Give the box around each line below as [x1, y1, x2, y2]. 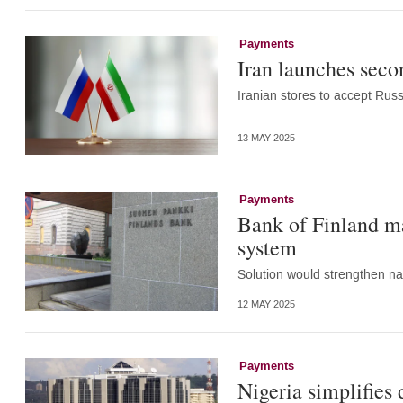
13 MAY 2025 [237, 131, 295, 144]
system [237, 233, 297, 263]
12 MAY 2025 [237, 298, 295, 310]
